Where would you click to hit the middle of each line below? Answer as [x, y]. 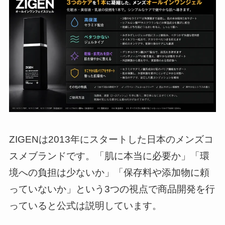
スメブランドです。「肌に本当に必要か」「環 [109, 156]
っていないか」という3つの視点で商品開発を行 [112, 189]
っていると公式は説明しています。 [85, 205]
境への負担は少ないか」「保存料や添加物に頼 [109, 172]
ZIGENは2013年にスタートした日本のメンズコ [111, 139]
